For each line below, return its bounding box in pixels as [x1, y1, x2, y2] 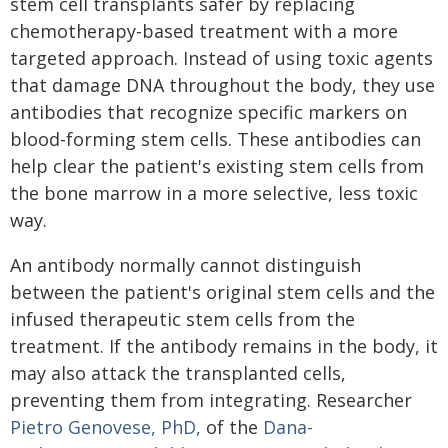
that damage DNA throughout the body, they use [10, 73, 435, 97]
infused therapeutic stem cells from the [10, 307, 355, 331]
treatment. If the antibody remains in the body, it [10, 334, 438, 358]
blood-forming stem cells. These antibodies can [10, 127, 421, 151]
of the [201, 415, 263, 439]
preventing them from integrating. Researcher [10, 388, 412, 412]
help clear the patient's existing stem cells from [10, 154, 424, 178]
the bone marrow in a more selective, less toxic [10, 181, 418, 205]
